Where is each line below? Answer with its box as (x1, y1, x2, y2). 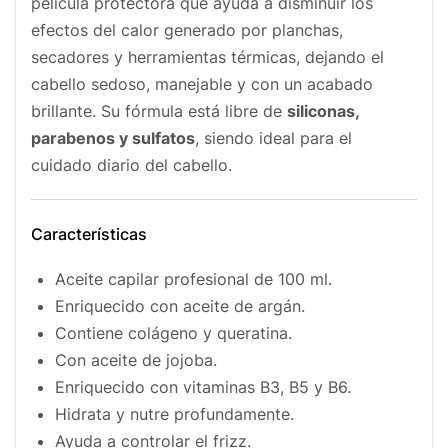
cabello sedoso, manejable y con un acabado (31, 73, 373, 94)
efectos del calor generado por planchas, (31, 19, 343, 40)
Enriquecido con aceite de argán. (55, 295, 305, 316)
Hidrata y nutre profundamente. (55, 403, 294, 424)
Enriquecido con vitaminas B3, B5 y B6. (55, 376, 351, 397)
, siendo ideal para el (195, 127, 352, 148)
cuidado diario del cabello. (31, 154, 232, 175)
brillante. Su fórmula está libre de (31, 100, 287, 121)
